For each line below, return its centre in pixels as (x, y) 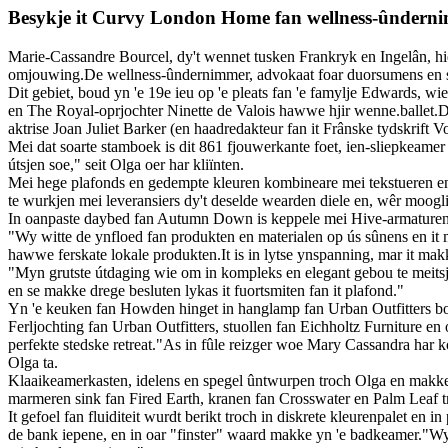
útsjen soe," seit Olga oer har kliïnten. (126, 164)
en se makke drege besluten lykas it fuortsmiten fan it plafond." (206, 290)
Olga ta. (33, 362)
